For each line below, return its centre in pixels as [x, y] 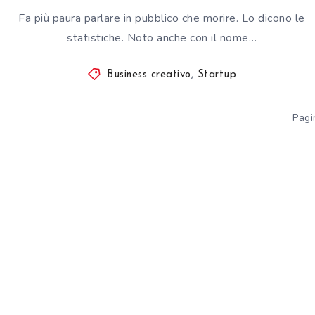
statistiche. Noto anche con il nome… [162, 38]
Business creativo [149, 75]
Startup [217, 75]
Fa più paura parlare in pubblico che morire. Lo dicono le [162, 18]
